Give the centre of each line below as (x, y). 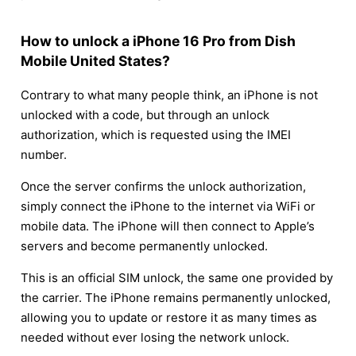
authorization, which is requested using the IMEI (156, 134)
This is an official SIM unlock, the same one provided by (177, 277)
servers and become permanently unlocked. (144, 246)
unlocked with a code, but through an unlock (145, 114)
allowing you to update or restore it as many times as (169, 317)
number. (44, 154)
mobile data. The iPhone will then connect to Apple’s (168, 226)
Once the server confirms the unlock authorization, (163, 186)
